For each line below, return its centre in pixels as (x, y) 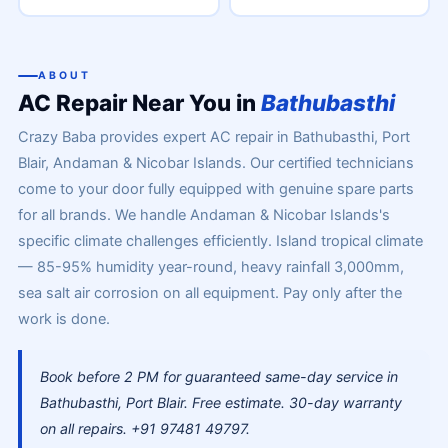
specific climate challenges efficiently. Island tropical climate (220, 241)
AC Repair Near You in (139, 102)
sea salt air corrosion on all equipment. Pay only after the (209, 293)
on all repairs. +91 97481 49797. (144, 428)
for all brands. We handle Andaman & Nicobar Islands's (203, 215)
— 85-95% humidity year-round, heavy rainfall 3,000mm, (210, 267)
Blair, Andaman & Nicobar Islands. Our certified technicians (215, 163)
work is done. (63, 319)
